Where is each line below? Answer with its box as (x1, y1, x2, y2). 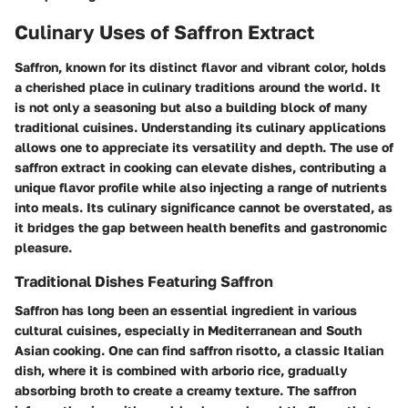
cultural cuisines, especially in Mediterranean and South (15, 322, 362, 338)
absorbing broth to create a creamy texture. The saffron (15, 382, 356, 398)
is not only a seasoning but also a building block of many (15, 98, 367, 115)
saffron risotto (189, 342, 277, 358)
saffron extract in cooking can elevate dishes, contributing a (15, 158, 386, 175)
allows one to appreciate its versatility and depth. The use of (15, 138, 393, 155)
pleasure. (15, 239, 72, 255)
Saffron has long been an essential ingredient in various (15, 302, 357, 318)
